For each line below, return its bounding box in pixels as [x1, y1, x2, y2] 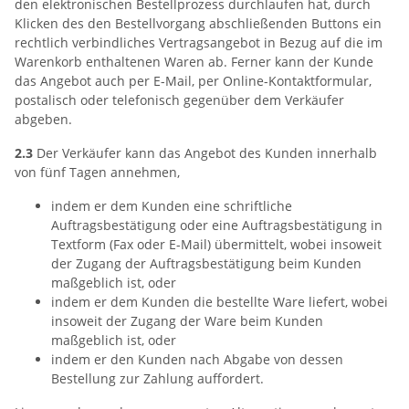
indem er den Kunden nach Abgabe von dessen [51, 351, 343, 368]
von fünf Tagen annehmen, [15, 163, 180, 181]
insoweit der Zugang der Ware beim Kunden [51, 312, 323, 330]
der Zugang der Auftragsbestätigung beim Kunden [51, 255, 362, 272]
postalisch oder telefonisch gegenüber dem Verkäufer [15, 91, 344, 109]
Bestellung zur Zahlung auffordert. [51, 370, 264, 387]
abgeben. [15, 110, 72, 128]
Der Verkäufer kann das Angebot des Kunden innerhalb [33, 144, 377, 162]
